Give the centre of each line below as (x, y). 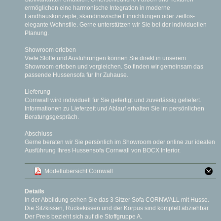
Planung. (37, 33)
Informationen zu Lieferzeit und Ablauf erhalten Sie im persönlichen (114, 109)
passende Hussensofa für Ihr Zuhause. (76, 75)
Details (35, 192)
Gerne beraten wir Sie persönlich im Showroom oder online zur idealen (120, 142)
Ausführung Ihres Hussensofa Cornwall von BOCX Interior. (103, 150)
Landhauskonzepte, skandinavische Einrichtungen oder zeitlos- (110, 16)
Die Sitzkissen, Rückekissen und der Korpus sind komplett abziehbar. (117, 208)
